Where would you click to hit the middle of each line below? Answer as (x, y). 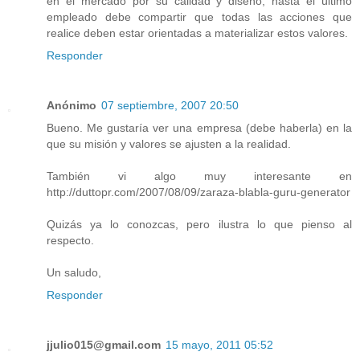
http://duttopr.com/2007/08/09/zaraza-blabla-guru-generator (198, 192)
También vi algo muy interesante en (199, 176)
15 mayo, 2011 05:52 (219, 345)
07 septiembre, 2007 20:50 (170, 106)
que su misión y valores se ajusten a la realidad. (169, 144)
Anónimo (72, 106)
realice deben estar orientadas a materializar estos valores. (197, 33)
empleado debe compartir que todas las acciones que (199, 17)
